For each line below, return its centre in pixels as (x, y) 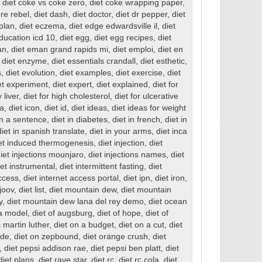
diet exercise (139, 73)
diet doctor (92, 15)
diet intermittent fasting (101, 167)
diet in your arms (120, 132)
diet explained (122, 85)
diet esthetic (162, 61)
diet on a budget (84, 225)
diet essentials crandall (93, 61)
